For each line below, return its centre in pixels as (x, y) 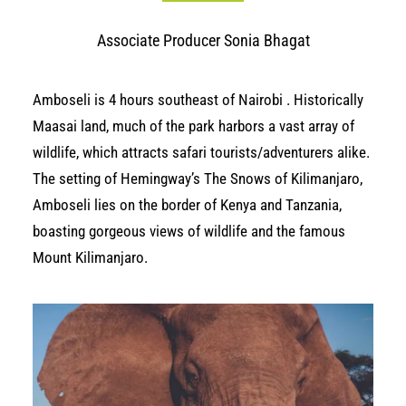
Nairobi (261, 100)
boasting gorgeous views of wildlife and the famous (189, 231)
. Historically (323, 100)
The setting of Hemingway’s (118, 179)
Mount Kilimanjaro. (90, 257)
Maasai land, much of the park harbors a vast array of (193, 126)
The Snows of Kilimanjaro (282, 179)
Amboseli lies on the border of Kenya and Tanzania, (187, 205)
